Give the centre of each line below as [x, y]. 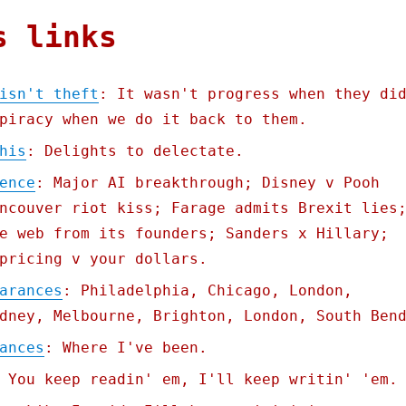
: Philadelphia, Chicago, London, [207, 291]
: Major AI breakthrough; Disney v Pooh [207, 183]
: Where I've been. [126, 348]
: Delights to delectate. [135, 151]
